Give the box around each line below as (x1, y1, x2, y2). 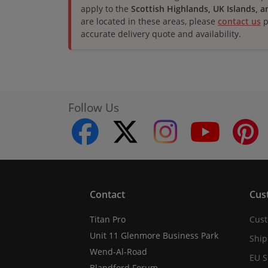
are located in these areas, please (81, 16, 218, 27)
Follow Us (68, 99, 119, 115)
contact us (218, 16, 261, 27)
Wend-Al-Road (90, 245, 147, 257)
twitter (146, 118, 166, 127)
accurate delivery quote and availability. (81, 28, 241, 39)
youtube (226, 118, 252, 127)
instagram (186, 118, 217, 127)
